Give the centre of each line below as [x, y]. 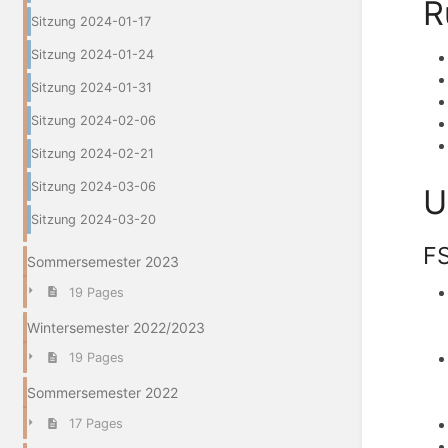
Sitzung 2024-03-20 [93, 219]
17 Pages [95, 424]
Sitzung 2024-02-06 [93, 120]
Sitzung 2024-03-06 [93, 186]
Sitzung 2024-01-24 [92, 54]
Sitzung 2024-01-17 [91, 21]
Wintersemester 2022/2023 [116, 327]
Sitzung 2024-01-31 [91, 87]
